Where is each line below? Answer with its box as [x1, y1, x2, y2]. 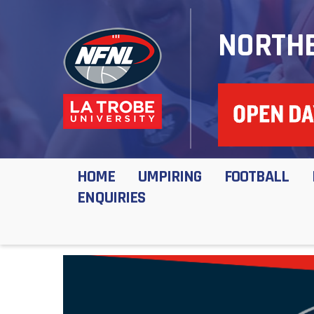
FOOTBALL [224, 166, 289, 187]
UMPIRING [137, 166, 201, 187]
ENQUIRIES [76, 187, 145, 208]
